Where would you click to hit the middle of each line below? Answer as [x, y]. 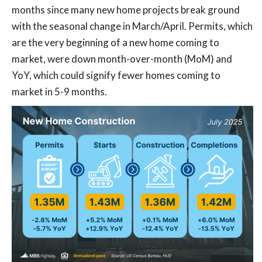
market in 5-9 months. [59, 92]
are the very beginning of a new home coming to [116, 42]
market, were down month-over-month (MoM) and [122, 59]
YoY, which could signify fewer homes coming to [116, 75]
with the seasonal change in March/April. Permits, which [132, 26]
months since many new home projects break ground [126, 10]
